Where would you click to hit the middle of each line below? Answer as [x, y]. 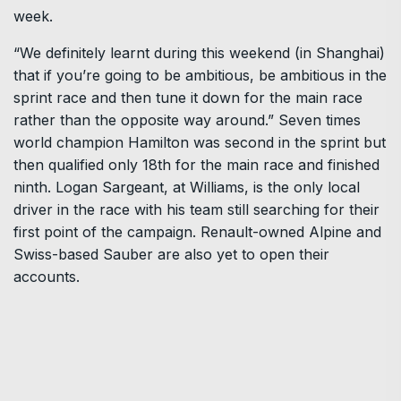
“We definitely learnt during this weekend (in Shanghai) [199, 53]
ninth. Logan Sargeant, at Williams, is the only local [187, 187]
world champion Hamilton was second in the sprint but [200, 142]
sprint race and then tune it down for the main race [188, 98]
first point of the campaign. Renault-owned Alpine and [197, 232]
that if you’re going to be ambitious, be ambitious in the [200, 75]
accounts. [47, 277]
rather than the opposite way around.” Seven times [187, 120]
